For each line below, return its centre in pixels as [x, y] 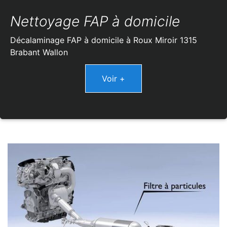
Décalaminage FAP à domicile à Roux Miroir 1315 [104, 40]
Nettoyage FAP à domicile [95, 22]
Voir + [113, 79]
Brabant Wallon [39, 52]
